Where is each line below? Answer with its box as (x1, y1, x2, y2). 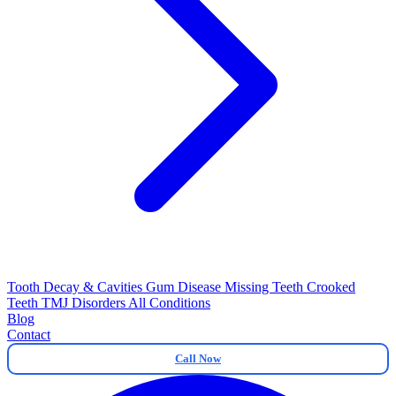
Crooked (307, 279, 355, 294)
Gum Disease (146, 279, 225, 294)
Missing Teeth (225, 279, 307, 294)
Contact (7, 327, 50, 342)
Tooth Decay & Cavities (7, 279, 146, 294)
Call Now (175, 352, 221, 365)
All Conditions (128, 295, 210, 310)
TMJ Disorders (42, 295, 128, 310)
